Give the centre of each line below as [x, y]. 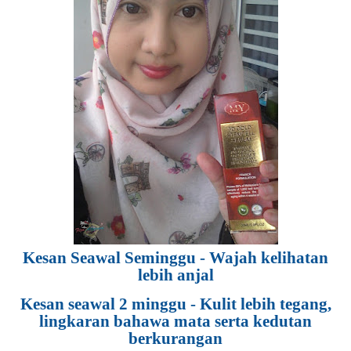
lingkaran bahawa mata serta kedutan [175, 321]
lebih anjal [175, 275]
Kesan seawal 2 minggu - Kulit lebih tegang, [175, 304]
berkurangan [175, 338]
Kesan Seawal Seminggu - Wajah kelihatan [175, 258]
